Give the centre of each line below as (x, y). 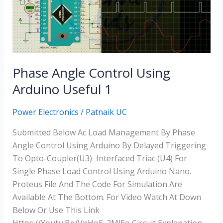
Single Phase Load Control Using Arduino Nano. (102, 171)
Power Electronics (45, 112)
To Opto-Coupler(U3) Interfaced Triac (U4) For (100, 159)
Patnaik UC (106, 112)
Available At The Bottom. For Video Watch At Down (107, 197)
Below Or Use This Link (56, 210)
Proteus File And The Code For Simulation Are (97, 184)
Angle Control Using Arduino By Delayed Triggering (109, 146)
